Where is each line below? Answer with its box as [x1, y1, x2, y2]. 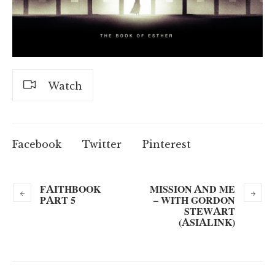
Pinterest [142, 137, 191, 150]
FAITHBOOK [40, 182, 101, 195]
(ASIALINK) [179, 215, 235, 228]
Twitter [82, 137, 122, 150]
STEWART [184, 204, 235, 217]
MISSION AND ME [150, 182, 235, 195]
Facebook [12, 137, 61, 150]
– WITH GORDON [153, 193, 235, 206]
